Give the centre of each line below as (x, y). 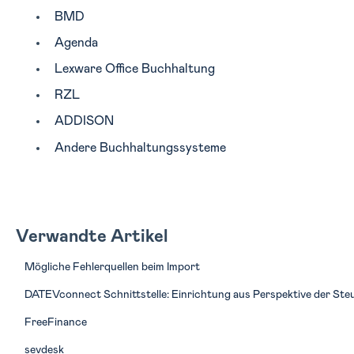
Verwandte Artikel (92, 237)
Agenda (76, 42)
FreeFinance (55, 322)
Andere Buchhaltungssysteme (140, 147)
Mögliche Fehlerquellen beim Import (112, 267)
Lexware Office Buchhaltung (134, 68)
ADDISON (84, 121)
